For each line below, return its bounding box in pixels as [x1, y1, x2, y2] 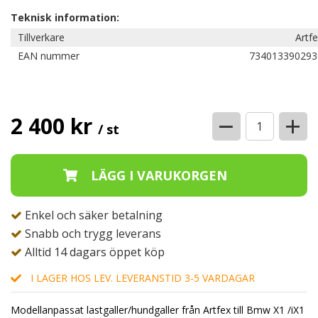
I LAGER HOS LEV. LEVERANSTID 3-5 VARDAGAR [31, 271, 255, 285]
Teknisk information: [11, 11, 119, 24]
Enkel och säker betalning [22, 207, 163, 223]
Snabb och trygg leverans [22, 226, 161, 241]
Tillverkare [18, 31, 65, 44]
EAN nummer [18, 49, 79, 62]
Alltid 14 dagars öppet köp [22, 244, 165, 260]
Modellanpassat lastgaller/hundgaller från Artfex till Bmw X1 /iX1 [11, 303, 305, 317]
